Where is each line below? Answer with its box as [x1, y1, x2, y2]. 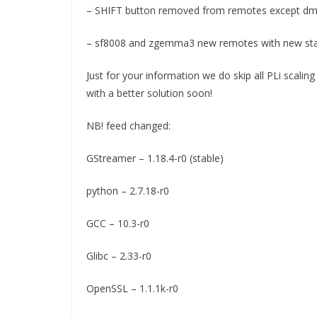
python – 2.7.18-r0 [86, 184, 169, 198]
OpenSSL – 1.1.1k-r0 [86, 282, 178, 296]
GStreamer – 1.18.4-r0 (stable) [86, 151, 224, 166]
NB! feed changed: [86, 119, 171, 133]
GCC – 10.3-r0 [86, 217, 149, 231]
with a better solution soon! [86, 86, 212, 100]
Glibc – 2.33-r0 [86, 249, 151, 263]
